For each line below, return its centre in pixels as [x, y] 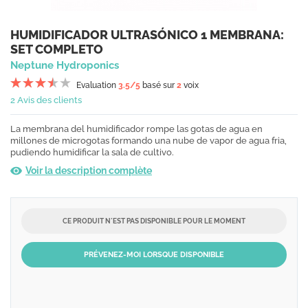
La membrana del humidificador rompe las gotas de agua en [136, 129]
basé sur [158, 85]
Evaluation [97, 85]
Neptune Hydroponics [65, 65]
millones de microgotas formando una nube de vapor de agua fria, [148, 141]
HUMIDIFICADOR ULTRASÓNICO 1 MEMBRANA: [147, 35]
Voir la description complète [89, 170]
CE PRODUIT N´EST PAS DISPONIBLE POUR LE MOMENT [154, 221]
